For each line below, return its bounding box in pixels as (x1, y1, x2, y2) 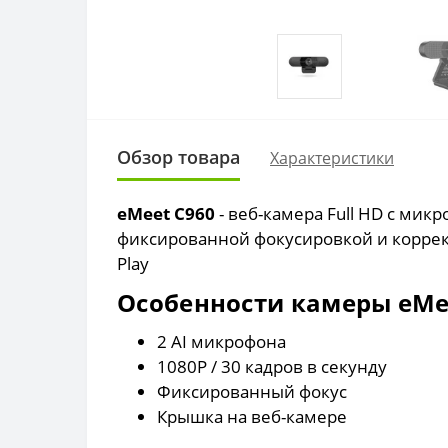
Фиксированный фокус (157, 379, 347, 403)
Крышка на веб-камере (157, 404, 347, 428)
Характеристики (270, 146, 394, 169)
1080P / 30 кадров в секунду (157, 354, 387, 378)
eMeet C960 (117, 201, 219, 225)
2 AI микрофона (157, 329, 286, 353)
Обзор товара (117, 144, 240, 169)
